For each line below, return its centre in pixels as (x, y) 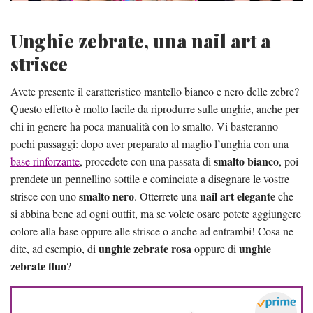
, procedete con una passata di (147, 161)
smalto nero (107, 196)
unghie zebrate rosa (145, 249)
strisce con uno (45, 196)
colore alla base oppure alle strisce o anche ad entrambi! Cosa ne (152, 231)
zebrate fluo (38, 266)
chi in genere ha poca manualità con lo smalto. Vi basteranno (144, 126)
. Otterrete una (167, 196)
